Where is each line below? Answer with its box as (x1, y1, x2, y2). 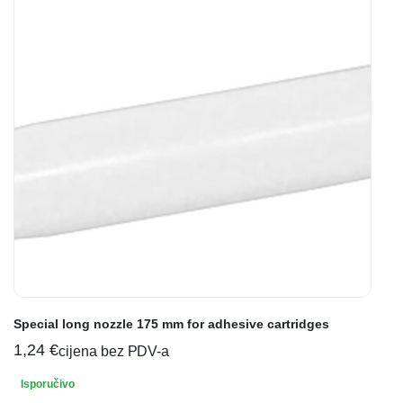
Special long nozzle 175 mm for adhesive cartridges (13, 316, 329, 331)
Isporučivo (21, 377, 75, 390)
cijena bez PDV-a (58, 343, 170, 359)
